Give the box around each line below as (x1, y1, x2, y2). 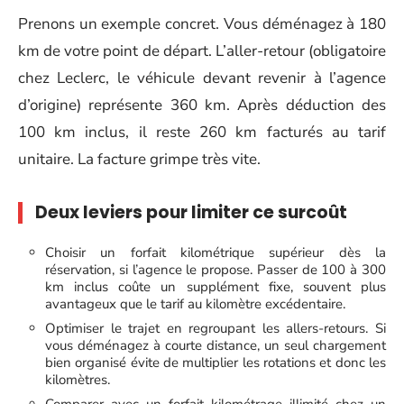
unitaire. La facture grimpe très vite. (18, 149, 261, 170)
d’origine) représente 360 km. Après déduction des (18, 95, 386, 115)
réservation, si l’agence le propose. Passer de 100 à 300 (45, 260, 386, 279)
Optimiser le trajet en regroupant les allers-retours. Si (45, 318, 386, 337)
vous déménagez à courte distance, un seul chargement (45, 335, 386, 354)
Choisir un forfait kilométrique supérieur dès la (45, 243, 386, 262)
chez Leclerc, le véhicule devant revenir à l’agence (18, 68, 386, 88)
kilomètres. (45, 370, 110, 389)
